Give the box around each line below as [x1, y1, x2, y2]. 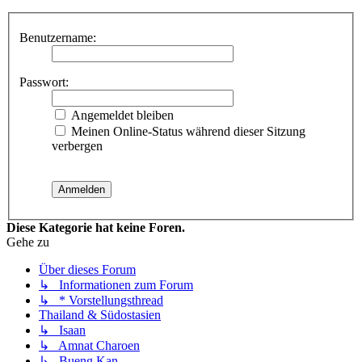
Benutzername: [19, 31, 96, 45]
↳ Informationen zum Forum [39, 278, 193, 293]
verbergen [52, 139, 103, 154]
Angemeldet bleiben [68, 108, 174, 123]
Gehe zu [6, 235, 49, 250]
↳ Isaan [39, 323, 86, 338]
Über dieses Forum [39, 263, 136, 277]
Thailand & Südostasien [39, 308, 161, 322]
